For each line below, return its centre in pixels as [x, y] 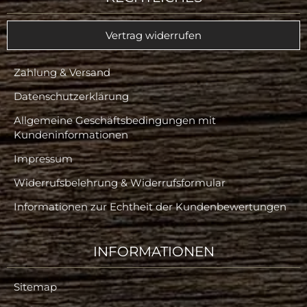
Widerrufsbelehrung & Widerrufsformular [120, 183]
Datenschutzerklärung [71, 96]
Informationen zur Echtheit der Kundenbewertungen [150, 207]
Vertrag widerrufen [153, 35]
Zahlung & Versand [62, 72]
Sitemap [35, 287]
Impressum [43, 159]
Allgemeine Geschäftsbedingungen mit [115, 120]
